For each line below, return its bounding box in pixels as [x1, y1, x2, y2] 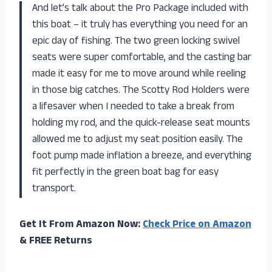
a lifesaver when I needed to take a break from [32, 99, 234, 117]
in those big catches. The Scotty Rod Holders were [32, 83, 250, 100]
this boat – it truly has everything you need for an [32, 17, 248, 35]
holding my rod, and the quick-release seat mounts [32, 115, 250, 133]
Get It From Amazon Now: [19, 217, 143, 234]
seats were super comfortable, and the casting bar [32, 50, 251, 67]
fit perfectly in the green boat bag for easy [32, 165, 219, 182]
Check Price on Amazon [143, 217, 251, 234]
